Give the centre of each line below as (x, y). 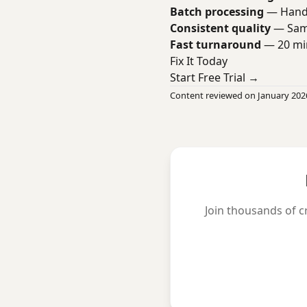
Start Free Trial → (214, 77)
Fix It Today (199, 61)
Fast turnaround (216, 45)
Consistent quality (220, 28)
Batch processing (217, 12)
